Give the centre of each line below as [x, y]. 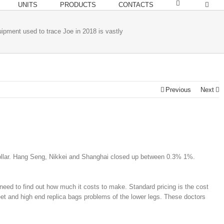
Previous [178, 90]
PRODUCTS [78, 5]
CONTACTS [136, 5]
